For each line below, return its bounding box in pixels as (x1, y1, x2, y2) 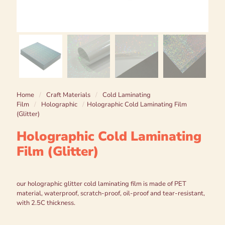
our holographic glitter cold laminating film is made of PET (17, 179, 186, 188)
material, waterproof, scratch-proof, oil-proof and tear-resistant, (17, 188, 205, 198)
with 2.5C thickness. (17, 198, 75, 207)
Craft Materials (46, 90, 90, 99)
